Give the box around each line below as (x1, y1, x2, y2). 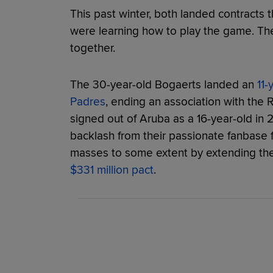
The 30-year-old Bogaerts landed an (69, 77, 257, 92)
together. (69, 40, 118, 55)
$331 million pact (69, 162, 154, 177)
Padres (69, 94, 105, 109)
